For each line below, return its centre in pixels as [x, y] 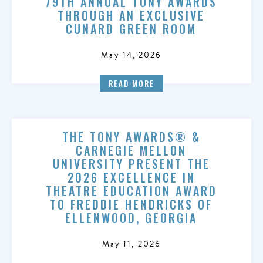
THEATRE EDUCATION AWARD [131, 191]
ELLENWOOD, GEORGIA [131, 218]
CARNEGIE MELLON [131, 150]
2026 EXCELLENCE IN [131, 177]
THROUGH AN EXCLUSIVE [131, 15]
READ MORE [131, 83]
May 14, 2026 [131, 55]
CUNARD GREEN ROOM [131, 29]
